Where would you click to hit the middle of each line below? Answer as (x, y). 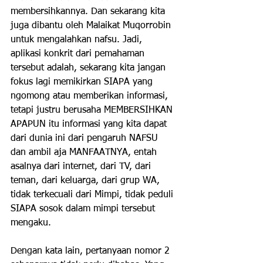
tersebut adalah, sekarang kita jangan (90, 68)
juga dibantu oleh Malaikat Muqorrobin (92, 26)
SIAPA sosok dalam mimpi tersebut (84, 209)
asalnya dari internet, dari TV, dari (82, 167)
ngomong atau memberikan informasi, (94, 96)
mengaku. (31, 223)
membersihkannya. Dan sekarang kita (89, 12)
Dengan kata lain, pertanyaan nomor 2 (92, 251)
